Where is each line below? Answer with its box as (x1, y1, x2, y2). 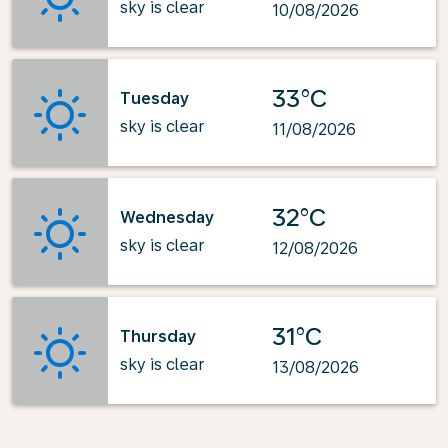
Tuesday (120, 88, 189, 108)
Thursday (120, 326, 196, 346)
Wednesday (120, 207, 214, 227)
